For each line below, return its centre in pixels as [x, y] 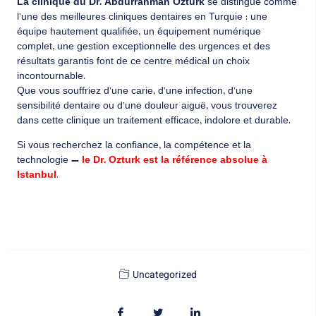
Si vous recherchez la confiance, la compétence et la [134, 146]
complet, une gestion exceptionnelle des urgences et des [144, 47]
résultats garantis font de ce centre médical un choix [133, 62]
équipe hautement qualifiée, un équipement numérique [139, 32]
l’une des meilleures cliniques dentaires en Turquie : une [142, 17]
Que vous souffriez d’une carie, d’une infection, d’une [135, 91]
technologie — [49, 161]
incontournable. [51, 77]
